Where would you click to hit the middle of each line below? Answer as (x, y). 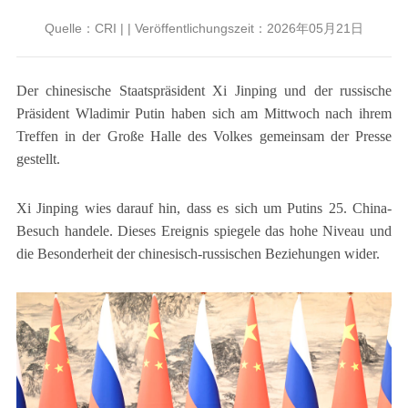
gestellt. (38, 158)
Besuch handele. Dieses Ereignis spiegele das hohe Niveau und (204, 231)
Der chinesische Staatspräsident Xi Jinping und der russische (204, 90)
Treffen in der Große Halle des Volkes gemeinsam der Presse (204, 136)
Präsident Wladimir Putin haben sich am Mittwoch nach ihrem (204, 113)
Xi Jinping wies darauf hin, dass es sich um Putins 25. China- (204, 209)
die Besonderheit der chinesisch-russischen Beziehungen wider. (198, 254)
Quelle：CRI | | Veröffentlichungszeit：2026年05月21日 (204, 28)
